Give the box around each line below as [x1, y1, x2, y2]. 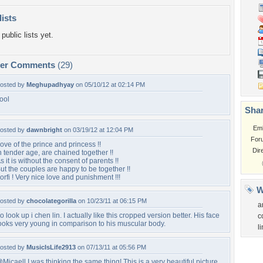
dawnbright [26, 126, 62, 133]
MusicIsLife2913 [26, 244, 76, 251]
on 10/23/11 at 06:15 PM [76, 197, 147, 204]
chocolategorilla [26, 197, 76, 204]
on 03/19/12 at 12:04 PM [62, 126, 133, 133]
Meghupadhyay [26, 81, 74, 88]
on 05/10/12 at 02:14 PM [74, 81, 145, 88]
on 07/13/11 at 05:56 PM [76, 244, 146, 251]
